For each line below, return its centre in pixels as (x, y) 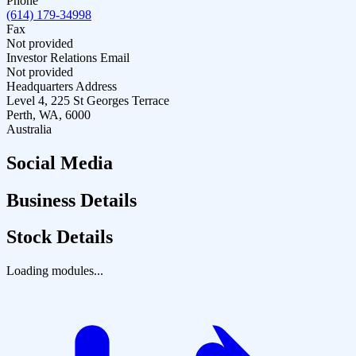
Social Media (60, 163)
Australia (29, 129)
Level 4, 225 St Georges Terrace (88, 100)
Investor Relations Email (68, 57)
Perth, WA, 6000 (48, 114)
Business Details (72, 200)
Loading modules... (55, 271)
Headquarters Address (62, 86)
